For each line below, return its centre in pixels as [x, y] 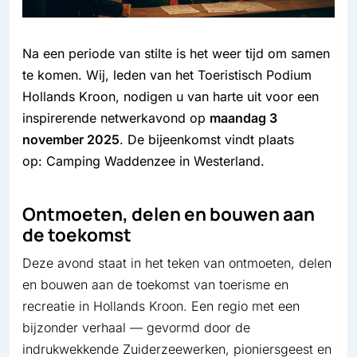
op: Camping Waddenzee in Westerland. [143, 161]
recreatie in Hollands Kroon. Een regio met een [161, 306]
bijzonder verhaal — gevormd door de [136, 328]
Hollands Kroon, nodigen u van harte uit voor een [171, 96]
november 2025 [71, 139]
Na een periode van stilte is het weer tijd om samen [176, 53]
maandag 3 [243, 118]
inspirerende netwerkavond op [116, 118]
